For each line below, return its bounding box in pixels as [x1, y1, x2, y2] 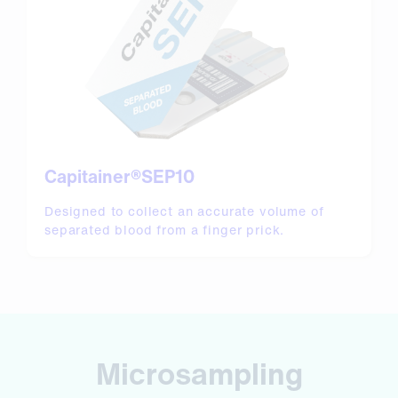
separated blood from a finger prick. [44, 220, 285, 240]
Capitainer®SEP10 [44, 163, 195, 190]
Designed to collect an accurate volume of [44, 202, 324, 221]
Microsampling [95, 351, 303, 396]
